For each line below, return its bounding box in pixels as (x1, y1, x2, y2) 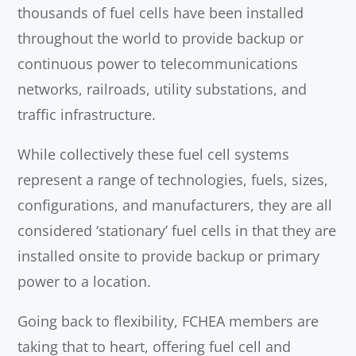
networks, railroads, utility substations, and (17, 79, 308, 99)
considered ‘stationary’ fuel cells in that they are (17, 221, 337, 241)
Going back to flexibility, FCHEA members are (17, 311, 319, 331)
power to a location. (17, 272, 152, 292)
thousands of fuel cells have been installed (17, 3, 304, 23)
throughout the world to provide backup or (17, 29, 304, 48)
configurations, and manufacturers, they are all (17, 195, 333, 215)
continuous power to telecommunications (17, 54, 299, 74)
